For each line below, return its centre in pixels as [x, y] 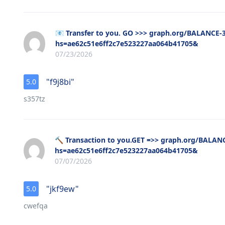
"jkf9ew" [63, 189]
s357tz [34, 99]
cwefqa [36, 206]
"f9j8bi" [60, 82]
